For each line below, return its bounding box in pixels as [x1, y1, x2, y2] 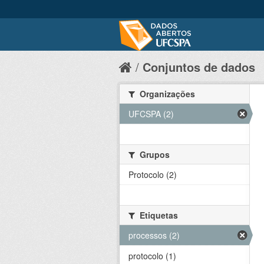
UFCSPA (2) [128, 108, 174, 120]
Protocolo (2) [128, 169, 177, 180]
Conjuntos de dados [143, 58, 255, 75]
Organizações [137, 88, 195, 100]
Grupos [137, 148, 170, 160]
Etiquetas [137, 209, 178, 221]
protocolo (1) [128, 250, 176, 262]
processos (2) [128, 229, 180, 241]
